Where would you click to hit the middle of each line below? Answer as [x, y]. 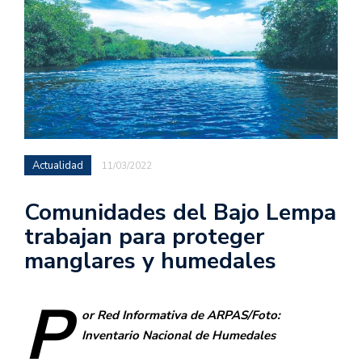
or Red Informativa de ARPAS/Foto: [181, 316]
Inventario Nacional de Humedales [179, 336]
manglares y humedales [150, 261]
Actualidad [59, 166]
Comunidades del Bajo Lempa [180, 213]
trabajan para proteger [144, 237]
